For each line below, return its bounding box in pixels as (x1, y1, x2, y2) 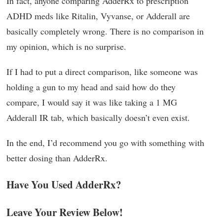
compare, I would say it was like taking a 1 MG (6, 96, 177, 108)
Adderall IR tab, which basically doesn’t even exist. (6, 111, 190, 123)
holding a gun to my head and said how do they (6, 80, 176, 93)
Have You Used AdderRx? (6, 176, 121, 192)
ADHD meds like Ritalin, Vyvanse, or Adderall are (6, 9, 190, 22)
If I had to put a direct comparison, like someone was (6, 65, 198, 77)
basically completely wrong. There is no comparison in (6, 25, 204, 37)
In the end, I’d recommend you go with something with (6, 136, 204, 148)
